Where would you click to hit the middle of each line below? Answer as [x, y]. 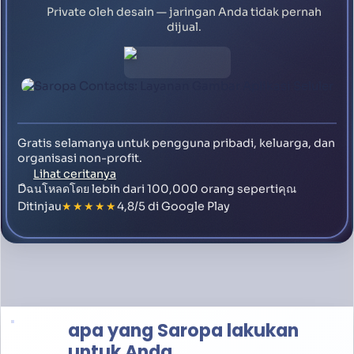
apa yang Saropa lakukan [183, 331]
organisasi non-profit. [80, 158]
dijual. [184, 26]
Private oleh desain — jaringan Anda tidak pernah [184, 11]
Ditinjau [40, 207]
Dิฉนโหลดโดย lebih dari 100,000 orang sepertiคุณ [157, 189]
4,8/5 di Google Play [174, 207]
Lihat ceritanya [75, 173]
